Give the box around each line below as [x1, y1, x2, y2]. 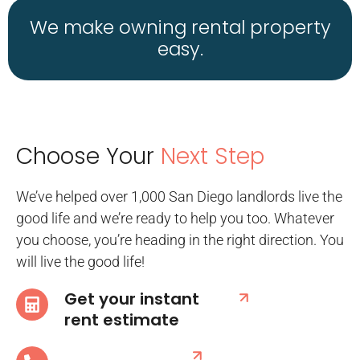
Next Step [161, 141, 264, 173]
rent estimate [64, 309, 179, 332]
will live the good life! [16, 253, 145, 271]
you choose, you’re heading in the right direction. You [16, 231, 344, 249]
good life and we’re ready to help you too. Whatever [16, 210, 334, 227]
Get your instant [64, 288, 199, 311]
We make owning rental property [29, 14, 331, 40]
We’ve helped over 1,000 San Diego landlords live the [16, 188, 342, 206]
